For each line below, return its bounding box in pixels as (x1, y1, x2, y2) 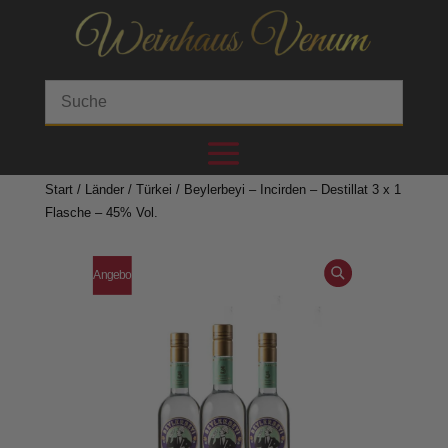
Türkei (135, 182, 172, 197)
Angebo (92, 268, 132, 282)
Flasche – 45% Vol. (44, 205, 158, 220)
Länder (84, 182, 124, 197)
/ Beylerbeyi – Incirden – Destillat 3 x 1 (171, 182, 401, 197)
